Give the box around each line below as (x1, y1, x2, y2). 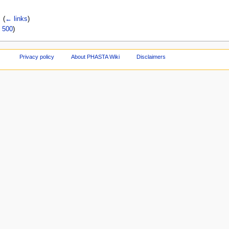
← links (5, 15, 28, 23)
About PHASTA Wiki (71, 53, 120, 60)
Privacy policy (19, 53, 55, 60)
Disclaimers (136, 53, 166, 60)
